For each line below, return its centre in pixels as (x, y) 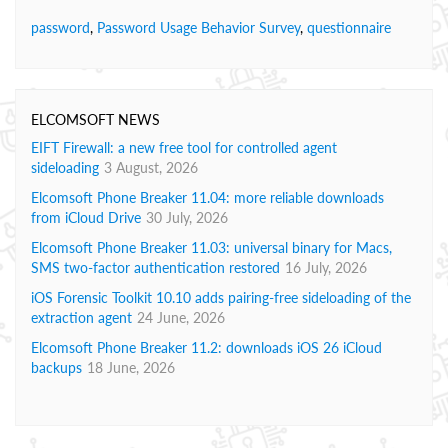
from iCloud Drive (86, 217)
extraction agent (81, 317)
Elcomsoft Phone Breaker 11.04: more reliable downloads (207, 197)
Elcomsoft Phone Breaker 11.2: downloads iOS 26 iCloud (206, 347)
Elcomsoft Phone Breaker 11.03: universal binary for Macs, (211, 247)
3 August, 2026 (151, 167)
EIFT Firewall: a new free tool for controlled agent (184, 147)
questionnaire (349, 27)
